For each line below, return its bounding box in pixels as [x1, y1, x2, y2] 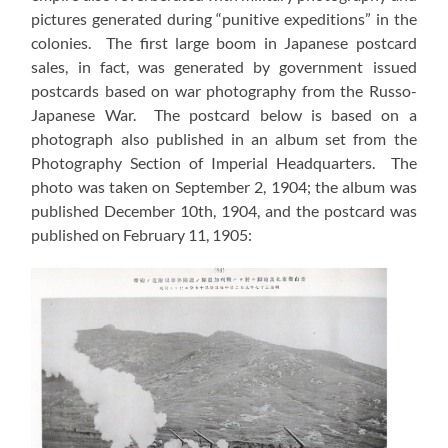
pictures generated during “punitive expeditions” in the [31, 9, 417, 29]
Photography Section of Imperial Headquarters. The [31, 153, 417, 173]
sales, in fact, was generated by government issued [31, 57, 417, 77]
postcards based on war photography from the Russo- [31, 81, 417, 101]
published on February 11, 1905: [31, 225, 253, 245]
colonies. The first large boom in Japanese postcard [31, 33, 417, 53]
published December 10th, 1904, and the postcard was [31, 201, 417, 221]
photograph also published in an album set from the [31, 129, 417, 149]
